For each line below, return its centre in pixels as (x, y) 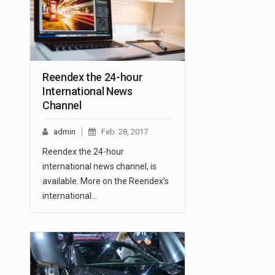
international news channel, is (99, 167)
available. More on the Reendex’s (106, 181)
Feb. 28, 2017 (125, 132)
